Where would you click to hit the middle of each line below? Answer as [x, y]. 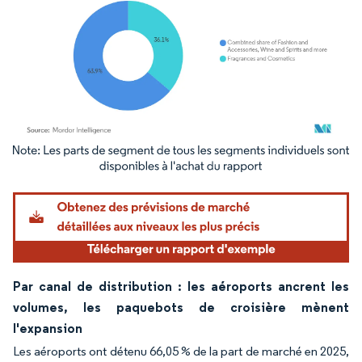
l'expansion [48, 328]
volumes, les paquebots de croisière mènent [181, 307]
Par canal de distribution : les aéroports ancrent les [181, 286]
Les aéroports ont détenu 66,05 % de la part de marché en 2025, [181, 351]
